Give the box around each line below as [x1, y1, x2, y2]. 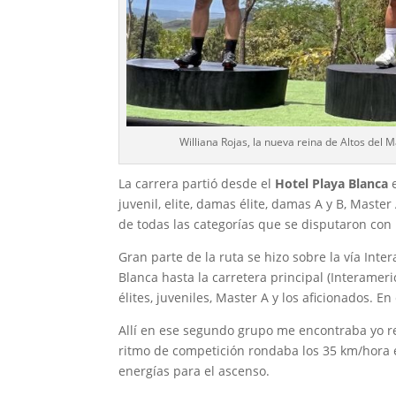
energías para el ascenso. [118, 362, 270, 380]
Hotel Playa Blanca [275, 175, 389, 193]
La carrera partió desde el [118, 175, 276, 193]
